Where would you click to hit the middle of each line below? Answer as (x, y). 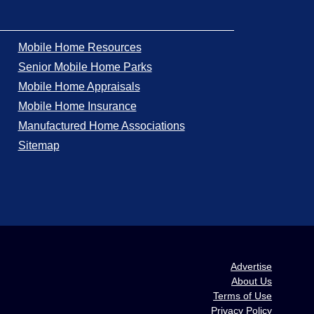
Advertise (251, 266)
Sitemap (39, 145)
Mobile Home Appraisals (79, 87)
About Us (252, 281)
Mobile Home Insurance (77, 106)
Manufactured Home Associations (101, 126)
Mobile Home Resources (80, 47)
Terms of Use (243, 295)
